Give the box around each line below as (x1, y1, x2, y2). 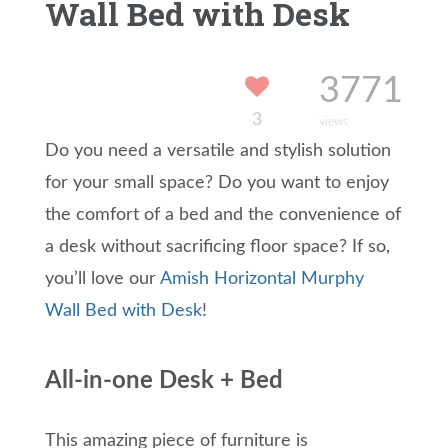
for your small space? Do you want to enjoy (45, 174, 389, 193)
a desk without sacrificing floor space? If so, (45, 238, 390, 257)
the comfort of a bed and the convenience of (45, 206, 401, 225)
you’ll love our (45, 270, 160, 289)
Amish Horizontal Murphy (160, 270, 364, 289)
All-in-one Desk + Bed (45, 369, 283, 394)
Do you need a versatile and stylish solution (45, 142, 391, 161)
